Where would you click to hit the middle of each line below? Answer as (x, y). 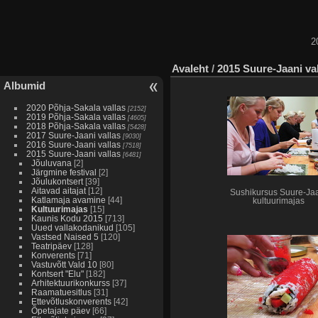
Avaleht (190, 68)
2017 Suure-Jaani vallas (73, 135)
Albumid (24, 85)
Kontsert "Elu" (57, 273)
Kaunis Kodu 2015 (67, 218)
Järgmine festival (64, 172)
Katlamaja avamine (68, 199)
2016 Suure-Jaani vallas (73, 144)
